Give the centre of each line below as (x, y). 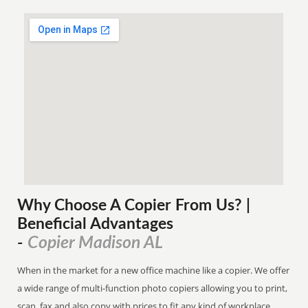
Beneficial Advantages (96, 224)
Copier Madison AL (96, 243)
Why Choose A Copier (95, 206)
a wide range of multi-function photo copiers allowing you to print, (153, 288)
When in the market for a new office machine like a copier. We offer (154, 270)
